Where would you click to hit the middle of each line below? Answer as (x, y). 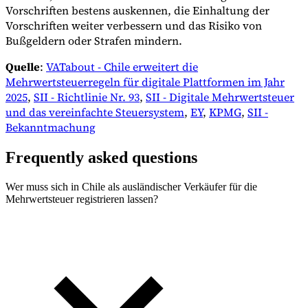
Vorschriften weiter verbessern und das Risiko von (134, 26)
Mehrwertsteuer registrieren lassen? (82, 199)
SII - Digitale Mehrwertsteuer (220, 97)
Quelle (23, 67)
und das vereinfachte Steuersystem (95, 112)
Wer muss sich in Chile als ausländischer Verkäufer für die (131, 186)
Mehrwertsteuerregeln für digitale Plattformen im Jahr (145, 82)
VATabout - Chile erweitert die (122, 67)
